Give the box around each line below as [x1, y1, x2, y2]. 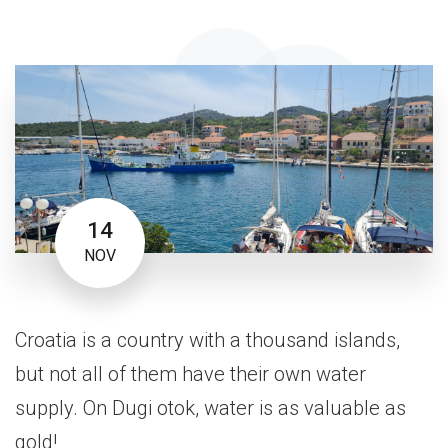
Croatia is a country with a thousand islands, [15, 328, 400, 353]
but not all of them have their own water [15, 362, 366, 387]
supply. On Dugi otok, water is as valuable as [15, 396, 406, 421]
